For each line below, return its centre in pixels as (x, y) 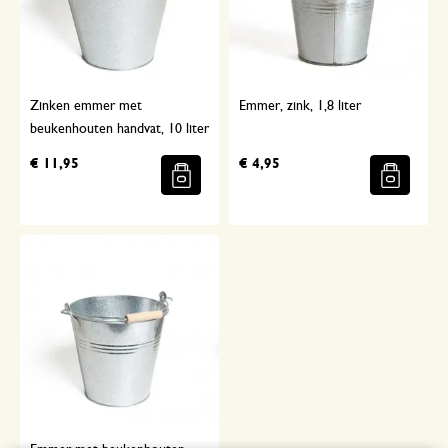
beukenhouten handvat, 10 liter (119, 129)
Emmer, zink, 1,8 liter (300, 106)
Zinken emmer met (86, 106)
